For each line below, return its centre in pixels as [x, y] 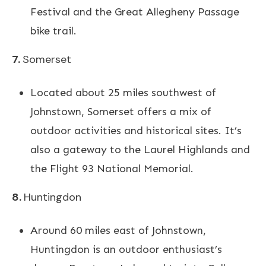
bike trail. [53, 31]
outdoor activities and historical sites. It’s [136, 130]
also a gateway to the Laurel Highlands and [140, 149]
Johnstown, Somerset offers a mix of [121, 111]
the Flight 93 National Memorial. [112, 168]
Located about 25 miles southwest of [123, 92]
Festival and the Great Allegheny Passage [135, 12]
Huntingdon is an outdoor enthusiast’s [126, 249]
